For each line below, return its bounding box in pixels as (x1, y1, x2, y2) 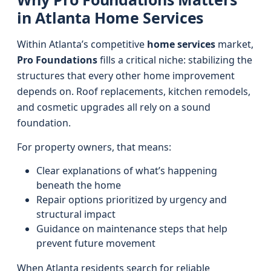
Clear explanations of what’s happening (36, 164, 217, 177)
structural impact (36, 207, 116, 221)
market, (215, 38, 253, 51)
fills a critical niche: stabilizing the (97, 53, 252, 67)
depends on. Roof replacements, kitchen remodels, (17, 85, 250, 98)
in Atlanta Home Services (17, 7, 203, 28)
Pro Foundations (17, 53, 97, 67)
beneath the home (36, 178, 121, 192)
